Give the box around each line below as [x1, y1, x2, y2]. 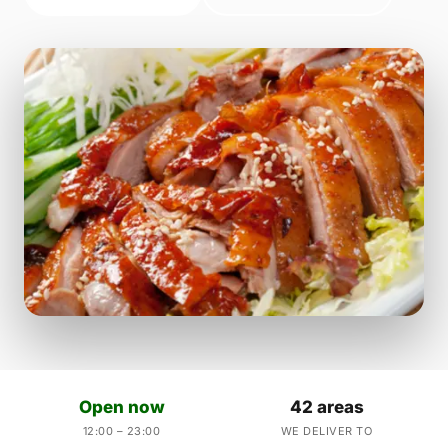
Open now [78, 397, 165, 418]
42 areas [289, 397, 364, 418]
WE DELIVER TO [280, 424, 373, 439]
